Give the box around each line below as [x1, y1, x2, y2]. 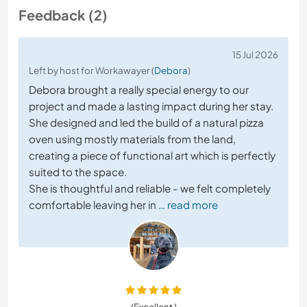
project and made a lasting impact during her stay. [29, 99, 273, 113]
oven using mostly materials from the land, [29, 132, 236, 146]
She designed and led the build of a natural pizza [29, 116, 264, 130]
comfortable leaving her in [29, 198, 156, 212]
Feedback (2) [19, 6, 108, 24]
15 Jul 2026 [232, 49, 278, 61]
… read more [158, 198, 218, 212]
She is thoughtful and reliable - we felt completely [29, 182, 271, 195]
